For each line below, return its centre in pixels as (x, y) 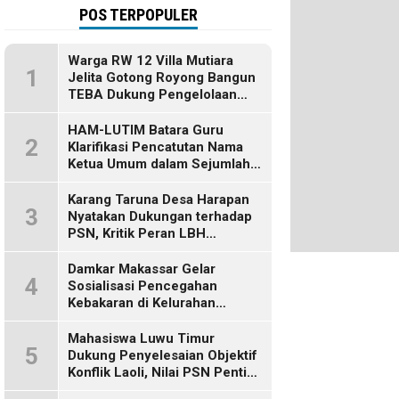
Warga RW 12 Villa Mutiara (151, 61)
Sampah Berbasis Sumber (149, 111)
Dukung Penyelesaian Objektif (163, 355)
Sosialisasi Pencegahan (142, 286)
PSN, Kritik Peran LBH (137, 233)
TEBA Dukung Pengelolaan (152, 94)
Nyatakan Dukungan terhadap (160, 216)
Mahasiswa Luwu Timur (141, 338)
